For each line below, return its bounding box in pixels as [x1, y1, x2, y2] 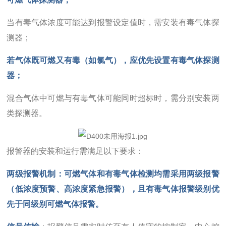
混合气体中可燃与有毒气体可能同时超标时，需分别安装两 [7, 93, 219, 102]
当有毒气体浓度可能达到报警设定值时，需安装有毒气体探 [7, 18, 219, 27]
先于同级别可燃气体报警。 [7, 199, 104, 208]
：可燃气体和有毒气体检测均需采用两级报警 [55, 169, 219, 178]
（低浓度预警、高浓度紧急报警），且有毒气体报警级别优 [7, 184, 219, 193]
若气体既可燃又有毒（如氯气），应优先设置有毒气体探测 [7, 55, 219, 65]
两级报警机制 [7, 169, 56, 178]
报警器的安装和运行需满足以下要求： [7, 146, 144, 155]
